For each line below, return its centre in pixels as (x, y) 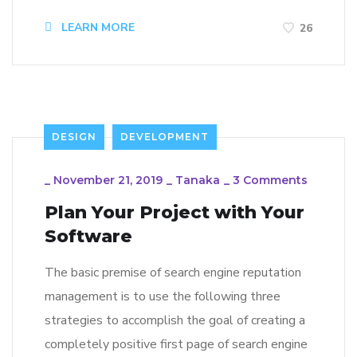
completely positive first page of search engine (176, 344)
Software (88, 236)
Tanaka (198, 180)
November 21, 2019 (108, 180)
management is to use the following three (163, 296)
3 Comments (270, 180)
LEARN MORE (96, 28)
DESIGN (74, 136)
